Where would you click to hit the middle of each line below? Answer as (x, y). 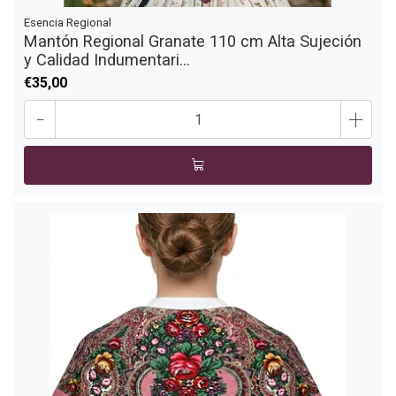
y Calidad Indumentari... (107, 60)
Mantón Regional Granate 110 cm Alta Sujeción (193, 42)
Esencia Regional (68, 23)
